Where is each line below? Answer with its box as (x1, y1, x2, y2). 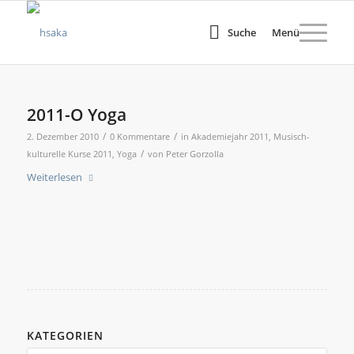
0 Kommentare (109, 131, 170, 142)
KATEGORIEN (26, 328, 104, 344)
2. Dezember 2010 (26, 131, 99, 142)
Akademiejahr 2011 (190, 131, 269, 142)
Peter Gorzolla (165, 149, 224, 160)
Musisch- (273, 131, 310, 142)
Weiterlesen (26, 170, 82, 184)
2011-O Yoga (26, 104, 126, 126)
